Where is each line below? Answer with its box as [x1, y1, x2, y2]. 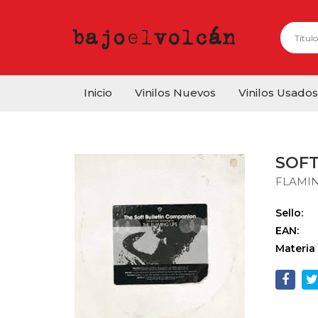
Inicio [84, 86, 112, 99]
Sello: [275, 207, 304, 219]
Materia [275, 242, 316, 255]
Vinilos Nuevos [135, 86, 216, 99]
